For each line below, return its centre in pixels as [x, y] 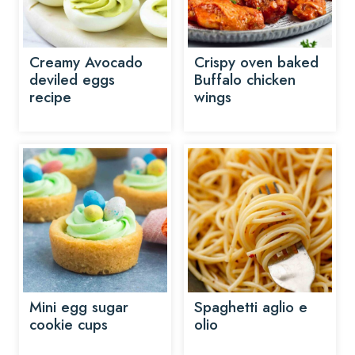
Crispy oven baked [256, 62]
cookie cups [69, 324]
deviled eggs [72, 80]
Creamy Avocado [86, 62]
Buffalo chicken [245, 80]
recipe [50, 97]
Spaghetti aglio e [251, 307]
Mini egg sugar [79, 307]
